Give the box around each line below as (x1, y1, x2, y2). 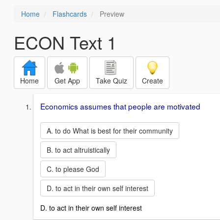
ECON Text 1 (14, 29, 117, 55)
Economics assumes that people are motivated (40, 101, 200, 111)
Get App (55, 76, 80, 85)
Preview (98, 9, 124, 19)
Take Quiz (96, 76, 127, 85)
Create (142, 76, 163, 85)
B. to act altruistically (47, 145, 110, 155)
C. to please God (47, 164, 99, 174)
